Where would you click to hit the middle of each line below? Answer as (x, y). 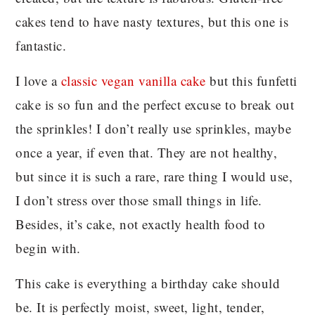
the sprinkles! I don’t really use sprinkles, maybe (154, 128)
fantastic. (41, 45)
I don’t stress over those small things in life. (139, 200)
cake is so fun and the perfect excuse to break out (155, 104)
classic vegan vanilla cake (133, 80)
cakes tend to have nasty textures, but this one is (152, 21)
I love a (38, 80)
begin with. (48, 247)
